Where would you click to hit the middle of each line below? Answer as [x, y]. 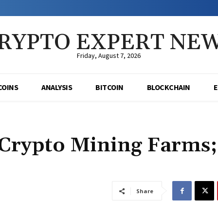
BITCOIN [109, 87]
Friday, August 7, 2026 [109, 56]
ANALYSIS [57, 87]
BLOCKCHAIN [168, 87]
